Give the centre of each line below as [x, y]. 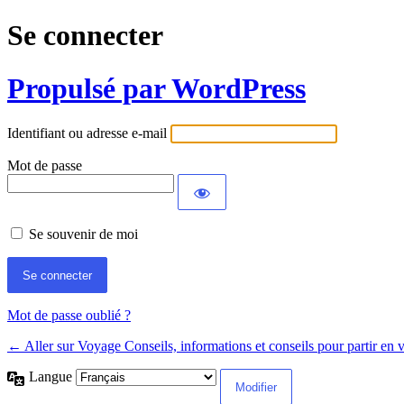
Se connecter [85, 36]
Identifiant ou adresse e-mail [87, 133]
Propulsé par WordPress [156, 88]
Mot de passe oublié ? [69, 316]
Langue [52, 377]
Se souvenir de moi [83, 234]
